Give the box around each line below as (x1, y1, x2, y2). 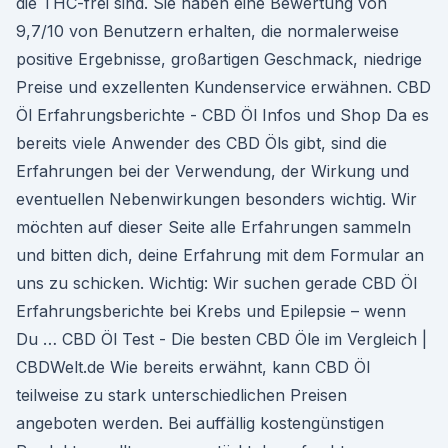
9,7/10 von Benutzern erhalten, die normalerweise (16, 21, 399, 41)
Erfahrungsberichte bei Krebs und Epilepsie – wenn (16, 301, 406, 321)
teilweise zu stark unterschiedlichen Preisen (16, 385, 347, 405)
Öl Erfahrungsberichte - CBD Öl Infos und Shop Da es (16, 105, 429, 125)
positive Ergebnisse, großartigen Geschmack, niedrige (16, 49, 422, 69)
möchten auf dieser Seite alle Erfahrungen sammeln (16, 217, 411, 237)
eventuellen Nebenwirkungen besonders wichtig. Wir (16, 189, 417, 209)
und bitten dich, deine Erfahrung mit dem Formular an (16, 245, 424, 265)
